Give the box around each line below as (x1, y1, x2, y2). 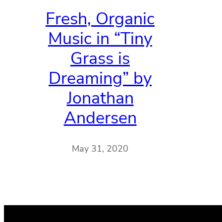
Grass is (70, 47, 130, 70)
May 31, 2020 (72, 143, 128, 155)
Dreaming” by (49, 66, 152, 90)
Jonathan (66, 86, 134, 110)
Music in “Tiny (48, 27, 152, 50)
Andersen (63, 106, 137, 129)
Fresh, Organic (46, 7, 155, 30)
